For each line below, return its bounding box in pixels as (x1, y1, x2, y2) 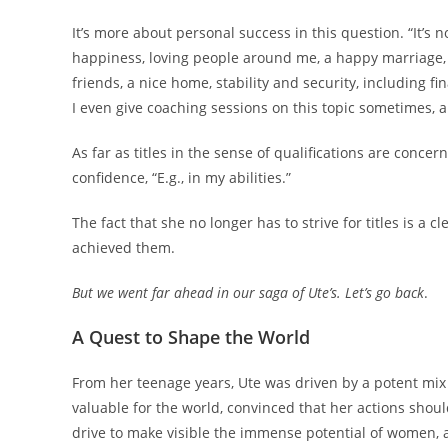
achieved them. (72, 238, 175, 258)
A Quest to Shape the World (72, 325, 310, 350)
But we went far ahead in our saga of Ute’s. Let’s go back (72, 283, 424, 303)
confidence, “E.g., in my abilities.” (72, 168, 291, 188)
